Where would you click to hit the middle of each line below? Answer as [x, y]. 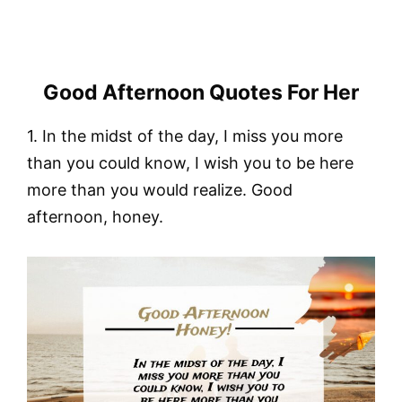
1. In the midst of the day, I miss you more [185, 135]
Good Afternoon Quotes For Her [201, 92]
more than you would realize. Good [160, 189]
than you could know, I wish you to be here [190, 162]
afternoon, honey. [95, 216]
